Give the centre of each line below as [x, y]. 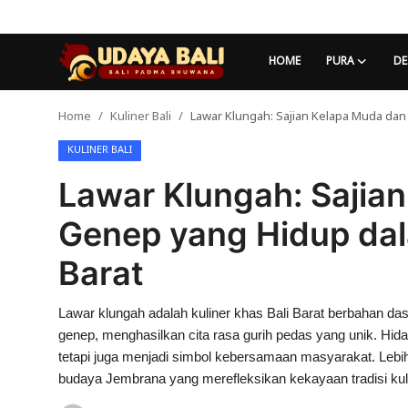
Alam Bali [46, 316]
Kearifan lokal [60, 276]
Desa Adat [50, 196]
